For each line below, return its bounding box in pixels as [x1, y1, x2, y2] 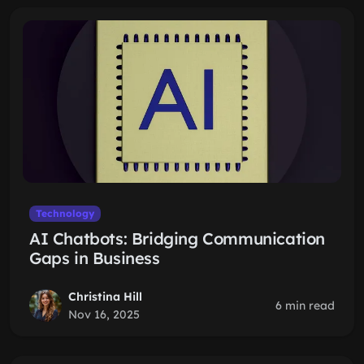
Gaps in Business [29, 248, 160, 268]
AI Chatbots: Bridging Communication [29, 228, 326, 249]
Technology [35, 207, 94, 219]
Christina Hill [68, 289, 142, 304]
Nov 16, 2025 [68, 307, 140, 322]
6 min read [275, 298, 335, 313]
